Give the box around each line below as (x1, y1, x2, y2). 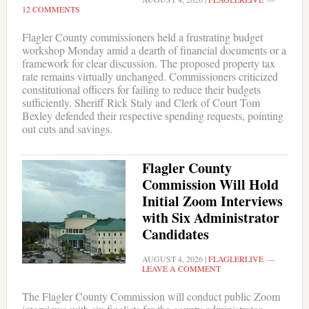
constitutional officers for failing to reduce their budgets (21, 81, 261, 97)
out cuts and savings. (21, 121, 112, 136)
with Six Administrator (141, 207, 279, 228)
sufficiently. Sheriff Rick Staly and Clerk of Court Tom (21, 94, 260, 110)
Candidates (141, 223, 209, 244)
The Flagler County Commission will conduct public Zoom (21, 288, 280, 303)
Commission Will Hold (141, 174, 279, 195)
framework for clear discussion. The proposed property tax (21, 55, 275, 70)
